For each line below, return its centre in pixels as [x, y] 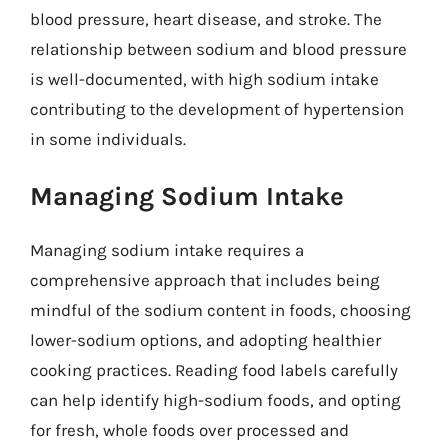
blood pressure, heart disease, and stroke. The [206, 18]
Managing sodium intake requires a [167, 250]
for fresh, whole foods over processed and [189, 430]
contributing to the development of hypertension [217, 108]
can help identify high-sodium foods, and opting [215, 400]
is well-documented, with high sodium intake [204, 78]
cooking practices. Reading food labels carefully [214, 370]
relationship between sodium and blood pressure [218, 48]
